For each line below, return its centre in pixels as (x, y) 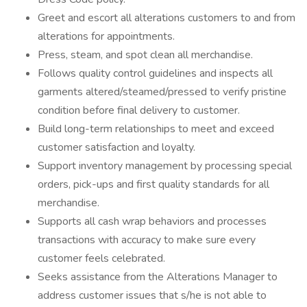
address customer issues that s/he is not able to (152, 295)
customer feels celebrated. (101, 258)
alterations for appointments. (106, 36)
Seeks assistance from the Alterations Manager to (158, 277)
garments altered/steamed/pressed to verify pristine (162, 92)
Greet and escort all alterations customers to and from (167, 18)
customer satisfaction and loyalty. (116, 147)
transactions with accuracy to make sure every (147, 240)
